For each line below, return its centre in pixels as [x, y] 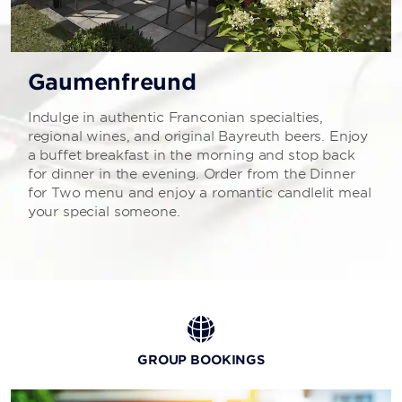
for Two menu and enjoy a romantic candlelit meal [199, 193]
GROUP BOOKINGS [201, 360]
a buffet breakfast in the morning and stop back [191, 156]
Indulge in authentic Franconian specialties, [175, 118]
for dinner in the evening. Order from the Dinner [191, 175]
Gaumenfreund [112, 83]
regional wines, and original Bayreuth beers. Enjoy [198, 137]
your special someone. [104, 212]
